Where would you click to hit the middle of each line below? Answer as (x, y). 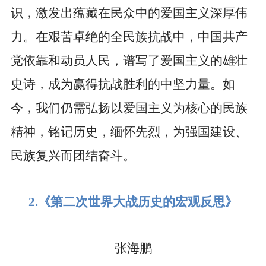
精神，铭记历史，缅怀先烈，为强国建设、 (129, 132)
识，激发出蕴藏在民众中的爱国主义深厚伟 (129, 13)
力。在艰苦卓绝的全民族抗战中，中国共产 (129, 37)
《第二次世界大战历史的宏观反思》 (138, 202)
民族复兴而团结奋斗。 (73, 156)
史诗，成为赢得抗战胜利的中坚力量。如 (123, 85)
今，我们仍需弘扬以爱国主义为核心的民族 (129, 108)
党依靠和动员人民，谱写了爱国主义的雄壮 (129, 61)
